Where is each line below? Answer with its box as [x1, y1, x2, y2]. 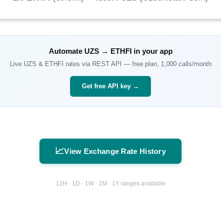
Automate [48, 47, 84, 56]
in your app [131, 47, 173, 56]
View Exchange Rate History [64, 147, 166, 156]
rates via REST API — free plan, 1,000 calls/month [63, 60, 212, 68]
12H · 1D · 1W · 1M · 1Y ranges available [55, 180, 166, 187]
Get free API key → [82, 82, 139, 90]
